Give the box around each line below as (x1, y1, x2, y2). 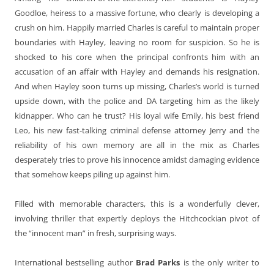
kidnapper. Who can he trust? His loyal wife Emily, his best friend (15, 109, 259, 121)
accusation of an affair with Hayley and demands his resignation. (15, 65, 259, 77)
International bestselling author (15, 256, 136, 268)
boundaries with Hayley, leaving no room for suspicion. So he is (15, 36, 259, 48)
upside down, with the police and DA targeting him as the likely (15, 95, 259, 106)
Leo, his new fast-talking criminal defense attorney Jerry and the (15, 124, 259, 136)
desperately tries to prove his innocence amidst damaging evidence (15, 154, 259, 165)
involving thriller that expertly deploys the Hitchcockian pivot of (15, 212, 259, 224)
